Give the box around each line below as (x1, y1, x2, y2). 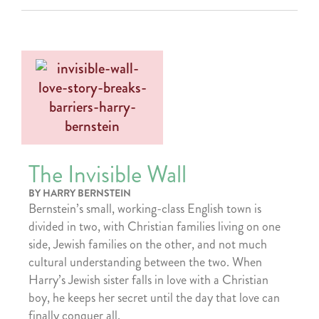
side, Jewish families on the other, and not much (28, 234, 267, 253)
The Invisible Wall (28, 157, 187, 192)
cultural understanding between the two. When (28, 252, 262, 271)
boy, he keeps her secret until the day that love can (28, 288, 280, 307)
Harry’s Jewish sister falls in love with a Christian (28, 270, 268, 289)
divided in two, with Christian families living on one (28, 216, 281, 236)
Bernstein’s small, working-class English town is (28, 199, 261, 218)
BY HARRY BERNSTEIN (28, 185, 131, 200)
